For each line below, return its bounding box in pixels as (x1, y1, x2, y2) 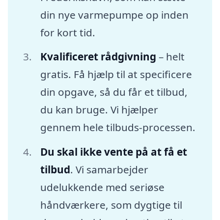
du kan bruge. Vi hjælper (40, 103, 158, 117)
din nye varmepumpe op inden (40, 7, 189, 22)
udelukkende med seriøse (40, 180, 165, 194)
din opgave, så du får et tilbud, (40, 85, 188, 99)
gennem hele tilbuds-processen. (40, 120, 195, 135)
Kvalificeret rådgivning (40, 50, 156, 64)
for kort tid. (40, 25, 95, 39)
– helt (156, 50, 185, 64)
